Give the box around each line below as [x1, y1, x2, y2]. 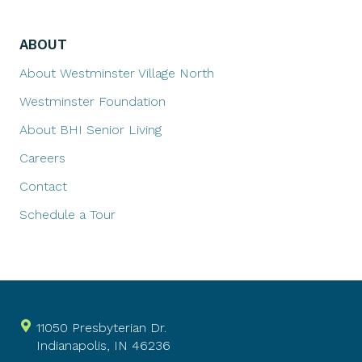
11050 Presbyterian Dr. [36, 319, 166, 335]
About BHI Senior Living [19, 121, 162, 137]
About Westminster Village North [19, 65, 214, 81]
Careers [19, 149, 65, 166]
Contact [19, 178, 67, 194]
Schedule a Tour [19, 206, 116, 222]
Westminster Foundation [19, 93, 166, 109]
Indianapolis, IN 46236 [36, 337, 170, 353]
